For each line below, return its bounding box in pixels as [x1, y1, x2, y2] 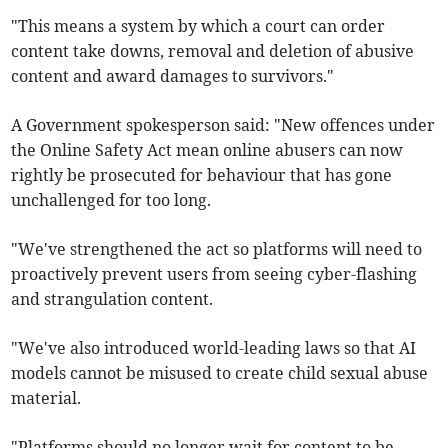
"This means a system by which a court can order [11, 15, 386, 36]
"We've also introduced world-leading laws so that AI [11, 337, 417, 358]
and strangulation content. [11, 288, 214, 309]
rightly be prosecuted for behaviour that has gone [11, 164, 393, 185]
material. [11, 387, 82, 408]
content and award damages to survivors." [11, 65, 335, 86]
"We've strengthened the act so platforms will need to [11, 238, 423, 259]
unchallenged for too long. [11, 189, 212, 210]
